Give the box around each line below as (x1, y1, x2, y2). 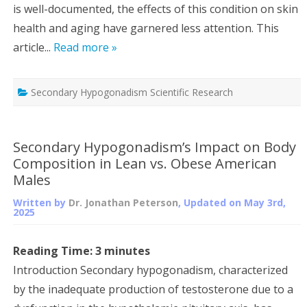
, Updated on (178, 195, 244, 209)
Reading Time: (13, 243, 95, 258)
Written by (13, 195, 69, 209)
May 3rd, (244, 195, 286, 209)
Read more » (53, 39, 117, 55)
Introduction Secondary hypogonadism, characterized (13, 262, 288, 278)
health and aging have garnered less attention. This (13, 20, 279, 36)
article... (13, 39, 53, 55)
